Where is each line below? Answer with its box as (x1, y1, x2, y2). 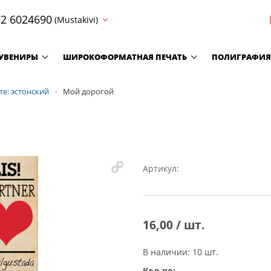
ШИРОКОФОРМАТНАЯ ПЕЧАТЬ (63, 51, 187, 62)
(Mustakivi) (54, 13, 98, 25)
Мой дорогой (62, 86, 114, 97)
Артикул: (143, 162, 179, 174)
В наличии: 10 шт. (143, 246, 218, 258)
